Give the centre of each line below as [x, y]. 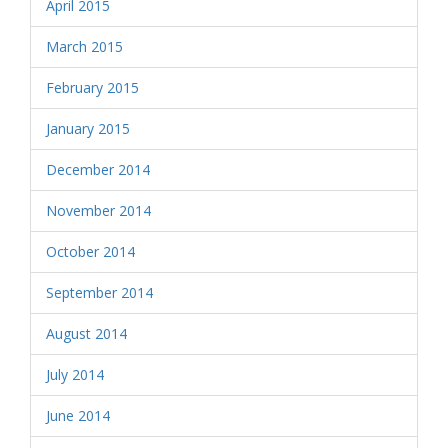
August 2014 [86, 333]
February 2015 [92, 87]
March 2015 [84, 46]
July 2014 [75, 374]
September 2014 [99, 292]
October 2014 [90, 251]
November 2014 [98, 210]
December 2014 [98, 169]
